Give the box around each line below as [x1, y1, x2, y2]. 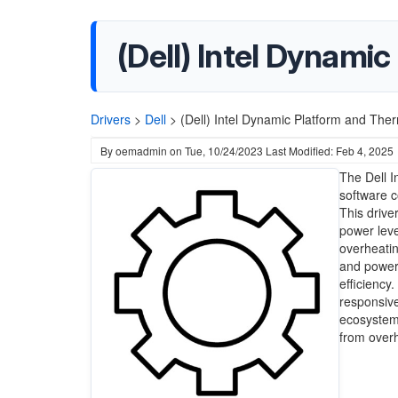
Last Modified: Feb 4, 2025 [266, 143, 394, 158]
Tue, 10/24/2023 [185, 143, 263, 158]
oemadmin [115, 143, 167, 158]
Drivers [91, 110, 131, 128]
